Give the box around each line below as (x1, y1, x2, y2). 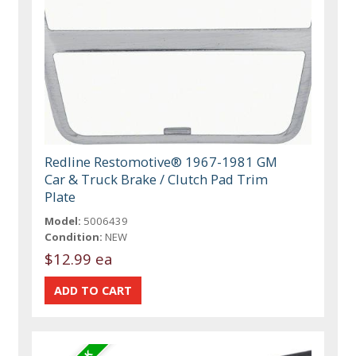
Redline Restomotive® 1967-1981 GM (44, 152, 278, 171)
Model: (44, 213, 82, 228)
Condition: (44, 229, 103, 244)
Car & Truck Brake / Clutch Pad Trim (44, 169, 269, 188)
